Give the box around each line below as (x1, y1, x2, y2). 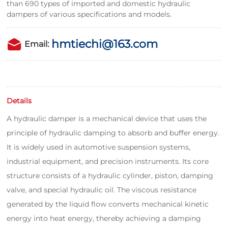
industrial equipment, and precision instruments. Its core (7, 157, 209, 166)
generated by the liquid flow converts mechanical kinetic (7, 199, 209, 209)
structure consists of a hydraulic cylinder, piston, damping (7, 171, 214, 180)
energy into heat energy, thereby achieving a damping (7, 214, 202, 223)
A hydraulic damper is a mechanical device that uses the (7, 114, 207, 123)
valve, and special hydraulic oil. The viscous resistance (7, 185, 197, 194)
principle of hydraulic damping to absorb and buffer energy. (7, 128, 220, 137)
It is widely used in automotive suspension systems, (7, 142, 191, 152)
